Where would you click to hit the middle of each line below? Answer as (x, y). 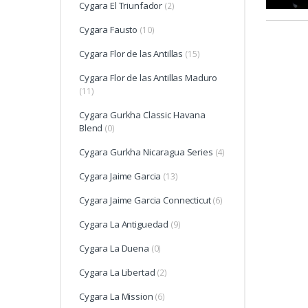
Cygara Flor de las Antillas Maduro (148, 78)
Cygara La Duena (114, 249)
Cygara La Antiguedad (124, 224)
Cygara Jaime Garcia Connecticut (145, 200)
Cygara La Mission (116, 297)
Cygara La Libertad (117, 273)
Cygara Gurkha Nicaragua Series (146, 152)
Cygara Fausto (109, 30)
